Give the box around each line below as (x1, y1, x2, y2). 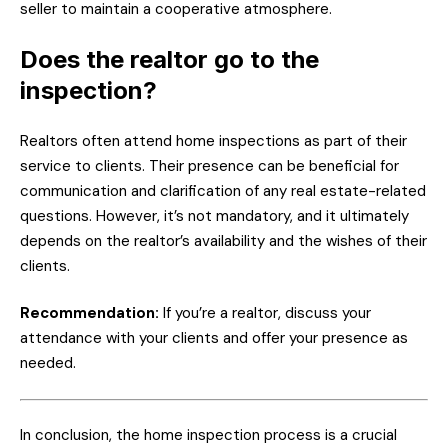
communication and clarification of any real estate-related (20, 180, 426, 201)
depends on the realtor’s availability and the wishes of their (20, 230, 427, 251)
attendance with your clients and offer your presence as (20, 328, 408, 349)
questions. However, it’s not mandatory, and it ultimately (20, 205, 409, 226)
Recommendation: (20, 303, 159, 324)
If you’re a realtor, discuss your (159, 303, 371, 324)
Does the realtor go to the (20, 45, 319, 75)
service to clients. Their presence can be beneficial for (20, 155, 399, 176)
